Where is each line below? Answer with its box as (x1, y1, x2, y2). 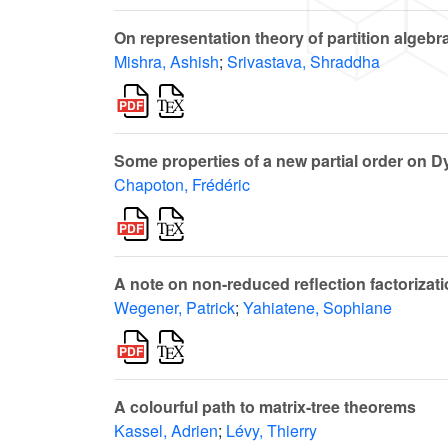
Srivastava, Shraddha (227, 50, 380, 74)
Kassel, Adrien (114, 419, 218, 443)
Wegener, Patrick (114, 296, 235, 320)
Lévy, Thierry (226, 419, 317, 443)
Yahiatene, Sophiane (243, 296, 392, 320)
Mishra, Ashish (114, 50, 219, 74)
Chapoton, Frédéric (114, 173, 250, 197)
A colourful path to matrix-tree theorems (114, 395, 416, 419)
